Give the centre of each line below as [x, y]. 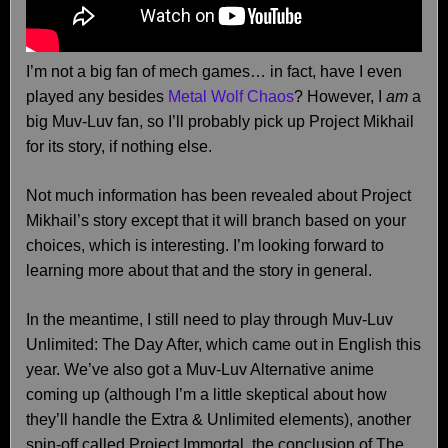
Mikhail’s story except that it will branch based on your [216, 220]
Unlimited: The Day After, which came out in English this [223, 344]
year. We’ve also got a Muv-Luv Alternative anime [200, 369]
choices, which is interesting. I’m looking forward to [205, 245]
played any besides [97, 96]
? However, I [340, 96]
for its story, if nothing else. [119, 146]
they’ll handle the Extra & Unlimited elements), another [218, 419]
